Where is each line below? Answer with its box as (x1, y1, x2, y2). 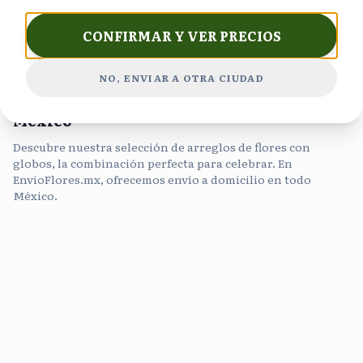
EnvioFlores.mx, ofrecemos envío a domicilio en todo (13, 171, 311, 187)
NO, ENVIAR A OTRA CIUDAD (99, 70, 264, 85)
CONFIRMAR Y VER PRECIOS (82, 25, 281, 45)
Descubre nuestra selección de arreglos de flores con (13, 139, 310, 155)
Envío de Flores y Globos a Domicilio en (13, 87, 324, 109)
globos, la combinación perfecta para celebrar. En (13, 155, 293, 171)
